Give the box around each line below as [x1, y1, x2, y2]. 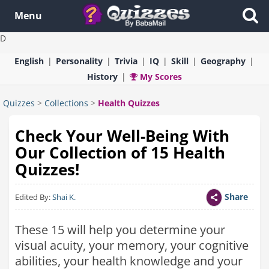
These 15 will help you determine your [15, 222, 225, 238]
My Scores [138, 71, 182, 82]
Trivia [114, 55, 138, 67]
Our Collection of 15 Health [15, 142, 225, 163]
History [87, 71, 118, 82]
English [14, 55, 44, 67]
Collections [44, 97, 88, 109]
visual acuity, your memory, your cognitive [15, 237, 249, 253]
